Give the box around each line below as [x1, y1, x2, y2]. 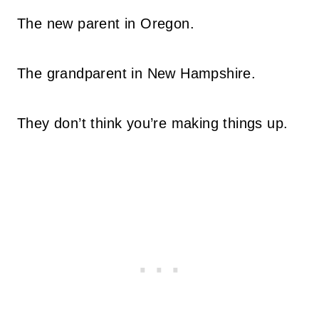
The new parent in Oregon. [17, 16, 194, 31]
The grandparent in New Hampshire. [17, 66, 256, 81]
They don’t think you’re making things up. [17, 115, 288, 131]
